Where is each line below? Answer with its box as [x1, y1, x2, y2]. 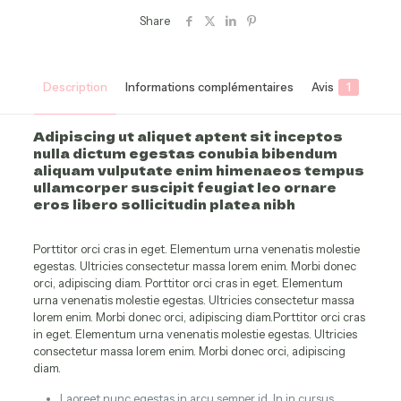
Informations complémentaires [124, 79, 294, 94]
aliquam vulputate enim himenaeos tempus [32, 160, 364, 179]
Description [42, 79, 107, 94]
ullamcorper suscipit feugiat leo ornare [32, 177, 337, 196]
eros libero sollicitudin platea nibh [32, 194, 295, 213]
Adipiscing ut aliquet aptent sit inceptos [32, 126, 343, 145]
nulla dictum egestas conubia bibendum [32, 143, 337, 162]
